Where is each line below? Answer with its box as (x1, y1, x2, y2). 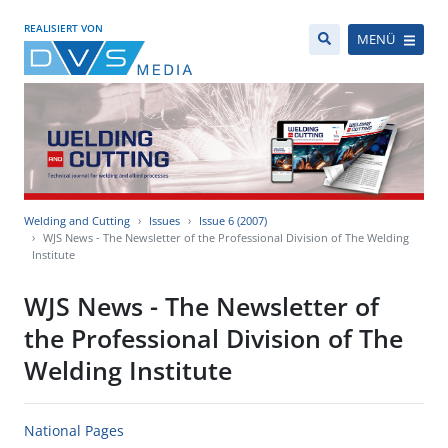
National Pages (24, 421, 124, 441)
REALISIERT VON (24, 21, 103, 35)
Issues (149, 213, 180, 229)
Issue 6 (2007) (199, 213, 267, 229)
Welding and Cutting (24, 213, 130, 229)
